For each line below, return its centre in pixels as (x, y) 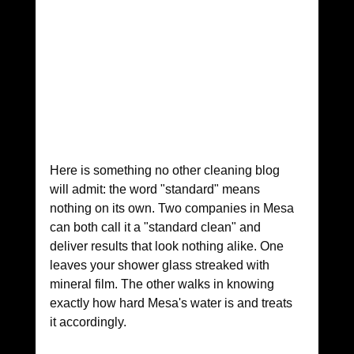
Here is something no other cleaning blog (166, 171)
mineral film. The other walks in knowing (163, 284)
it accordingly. (88, 322)
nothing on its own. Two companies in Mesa (173, 209)
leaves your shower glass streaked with (161, 265)
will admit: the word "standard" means (156, 190)
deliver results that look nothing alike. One (168, 247)
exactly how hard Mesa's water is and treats (172, 303)
